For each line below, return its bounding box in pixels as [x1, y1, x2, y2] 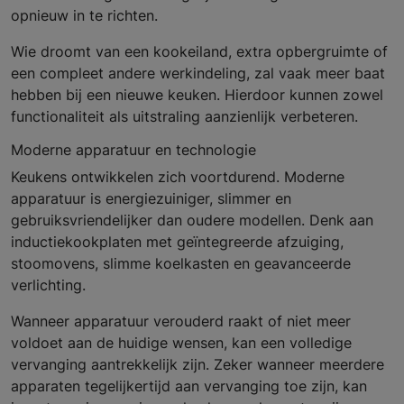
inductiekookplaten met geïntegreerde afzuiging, [11, 233, 344, 252]
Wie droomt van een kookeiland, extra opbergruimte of [11, 42, 388, 61]
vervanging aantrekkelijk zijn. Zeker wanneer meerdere [11, 355, 384, 374]
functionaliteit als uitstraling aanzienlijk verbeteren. [11, 107, 358, 126]
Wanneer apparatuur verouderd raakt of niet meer [11, 312, 351, 331]
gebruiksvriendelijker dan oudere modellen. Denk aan [11, 211, 373, 230]
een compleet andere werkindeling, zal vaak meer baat [11, 64, 385, 83]
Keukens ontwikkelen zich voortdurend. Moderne [11, 168, 344, 187]
